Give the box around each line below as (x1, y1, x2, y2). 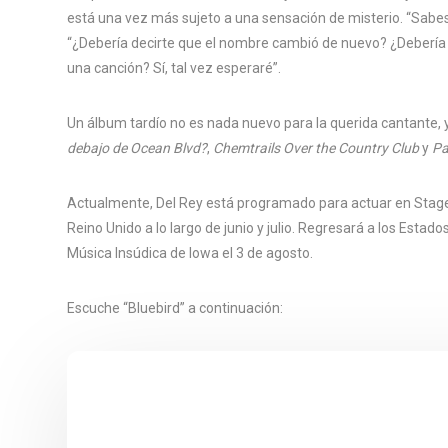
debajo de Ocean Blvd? (67, 139, 207, 156)
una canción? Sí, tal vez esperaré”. (67, 59, 281, 76)
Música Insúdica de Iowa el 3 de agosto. (67, 244, 313, 261)
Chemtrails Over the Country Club (213, 139, 419, 156)
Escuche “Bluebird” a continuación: (67, 299, 283, 316)
